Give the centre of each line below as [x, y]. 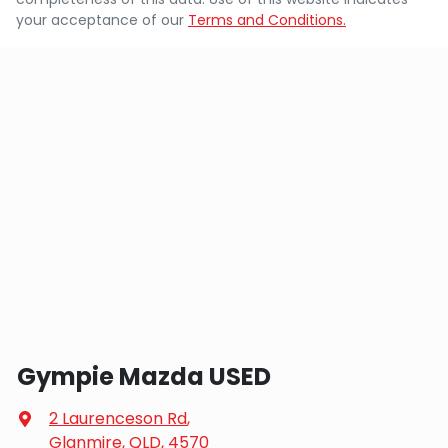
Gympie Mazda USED [144, 376]
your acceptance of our [100, 19]
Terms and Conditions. [267, 19]
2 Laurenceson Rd [118, 418]
